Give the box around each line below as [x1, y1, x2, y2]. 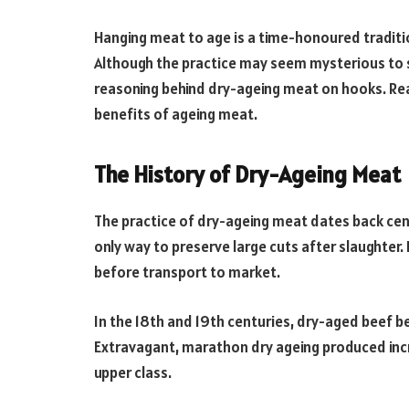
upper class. [94, 362, 172, 383]
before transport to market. [94, 262, 280, 283]
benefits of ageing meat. [94, 104, 257, 124]
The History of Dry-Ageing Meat [94, 159, 401, 189]
